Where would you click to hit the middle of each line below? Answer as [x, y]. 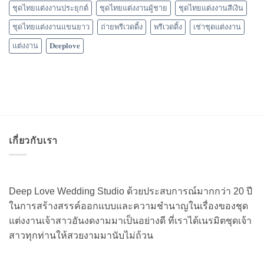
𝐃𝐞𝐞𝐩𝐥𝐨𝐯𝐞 [65, 45]
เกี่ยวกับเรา [34, 140]
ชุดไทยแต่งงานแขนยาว [51, 27]
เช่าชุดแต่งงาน [217, 27]
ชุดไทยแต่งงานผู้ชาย [133, 8]
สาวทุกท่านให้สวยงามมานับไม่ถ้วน [81, 236]
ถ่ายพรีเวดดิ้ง [122, 27]
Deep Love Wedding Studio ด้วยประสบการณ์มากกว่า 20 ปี [131, 192]
